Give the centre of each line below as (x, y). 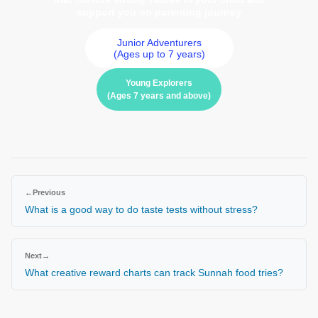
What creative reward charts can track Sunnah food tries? (155, 272)
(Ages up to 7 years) (159, 54)
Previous (49, 192)
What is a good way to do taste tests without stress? (143, 209)
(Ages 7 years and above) (159, 95)
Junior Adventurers (159, 42)
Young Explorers (159, 83)
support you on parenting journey (159, 12)
